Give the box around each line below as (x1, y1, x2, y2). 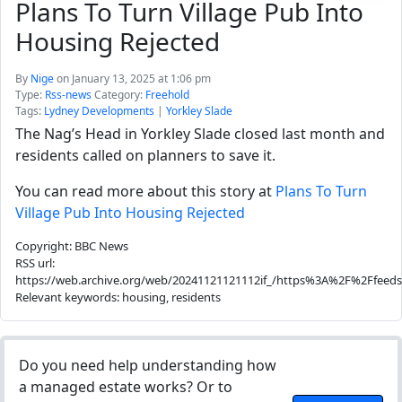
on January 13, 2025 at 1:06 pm (57, 71, 211, 86)
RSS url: (15, 255, 55, 271)
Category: (92, 87, 145, 102)
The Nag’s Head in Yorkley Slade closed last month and (15, 124, 385, 144)
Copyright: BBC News (15, 238, 128, 254)
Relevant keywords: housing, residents (15, 289, 221, 305)
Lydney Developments (44, 103, 154, 118)
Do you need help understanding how (19, 355, 276, 375)
